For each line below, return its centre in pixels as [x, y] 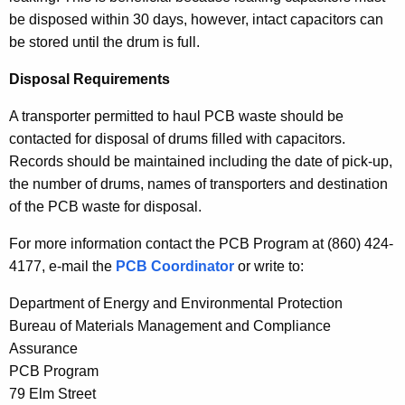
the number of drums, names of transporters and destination [198, 184]
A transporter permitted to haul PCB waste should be [176, 116]
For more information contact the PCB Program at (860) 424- [201, 243]
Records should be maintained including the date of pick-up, [201, 161]
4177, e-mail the [62, 266]
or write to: [269, 266]
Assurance [43, 348]
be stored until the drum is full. [104, 42]
